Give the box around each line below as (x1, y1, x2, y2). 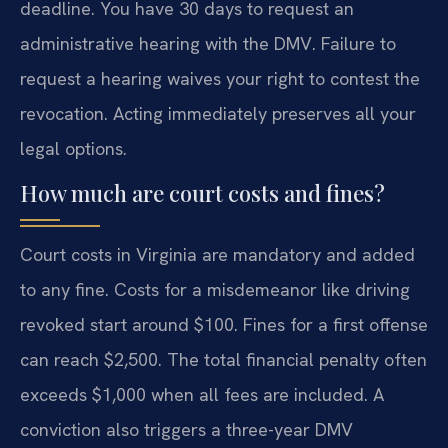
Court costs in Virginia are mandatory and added (20, 243, 415, 267)
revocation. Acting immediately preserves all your (20, 102, 416, 126)
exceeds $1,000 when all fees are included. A (20, 383, 384, 407)
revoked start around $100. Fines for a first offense (20, 313, 428, 337)
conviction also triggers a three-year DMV (20, 418, 353, 442)
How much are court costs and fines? (20, 178, 385, 209)
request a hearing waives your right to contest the (20, 67, 420, 91)
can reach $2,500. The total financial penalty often (20, 348, 427, 372)
